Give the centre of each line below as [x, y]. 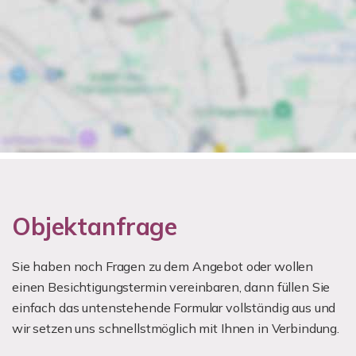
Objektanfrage [95, 226]
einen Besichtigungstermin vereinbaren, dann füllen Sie [171, 287]
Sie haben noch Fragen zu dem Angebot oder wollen [163, 266]
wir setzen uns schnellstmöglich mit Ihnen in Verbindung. [176, 328]
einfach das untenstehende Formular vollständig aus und [174, 308]
